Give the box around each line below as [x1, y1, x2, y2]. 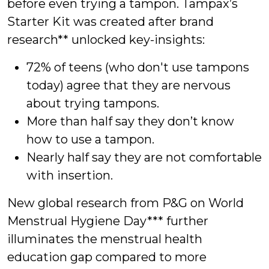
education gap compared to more [7, 249, 207, 264]
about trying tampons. [26, 95, 159, 110]
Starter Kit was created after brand [7, 14, 214, 29]
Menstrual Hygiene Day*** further [7, 213, 208, 228]
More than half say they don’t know [26, 113, 234, 128]
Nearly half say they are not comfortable [26, 150, 262, 165]
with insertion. [26, 168, 113, 183]
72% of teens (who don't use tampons [26, 59, 249, 74]
